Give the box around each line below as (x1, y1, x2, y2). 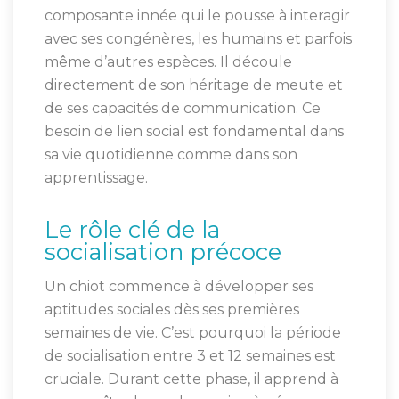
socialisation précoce (45, 238, 281, 266)
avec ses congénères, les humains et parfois (45, 30, 352, 48)
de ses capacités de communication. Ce (45, 100, 321, 118)
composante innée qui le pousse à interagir (45, 7, 350, 25)
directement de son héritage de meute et (45, 77, 343, 94)
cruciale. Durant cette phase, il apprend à (45, 370, 338, 388)
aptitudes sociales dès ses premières (45, 301, 299, 319)
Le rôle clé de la (45, 216, 220, 244)
